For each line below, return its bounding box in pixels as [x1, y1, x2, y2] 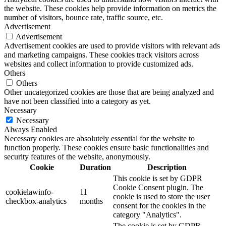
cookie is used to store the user [113, 192, 210, 201]
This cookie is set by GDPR [113, 174, 202, 183]
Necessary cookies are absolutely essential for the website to [4, 134, 195, 143]
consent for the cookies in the [113, 201, 206, 210]
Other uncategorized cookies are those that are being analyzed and [4, 87, 214, 96]
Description [147, 162, 187, 172]
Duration [80, 162, 111, 172]
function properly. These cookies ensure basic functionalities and [4, 143, 209, 152]
